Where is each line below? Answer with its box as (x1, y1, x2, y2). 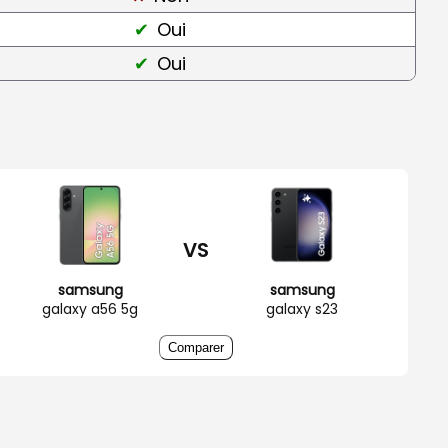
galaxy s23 (266, 298, 338, 319)
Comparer (168, 339, 224, 355)
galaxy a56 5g (42, 298, 138, 319)
